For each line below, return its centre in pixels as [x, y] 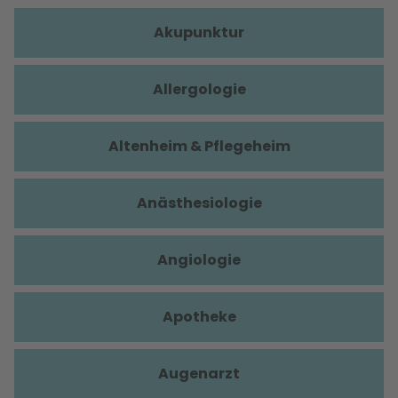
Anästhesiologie [199, 203]
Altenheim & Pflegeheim [199, 146]
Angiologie [199, 260]
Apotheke [199, 317]
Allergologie [199, 89]
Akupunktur [199, 32]
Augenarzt [199, 374]
